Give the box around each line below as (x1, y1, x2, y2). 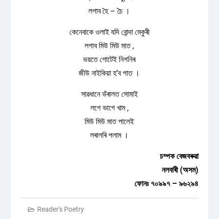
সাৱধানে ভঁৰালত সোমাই (81, 89, 138, 99)
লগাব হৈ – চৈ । (88, 6, 131, 16)
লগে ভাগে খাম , (90, 103, 129, 112)
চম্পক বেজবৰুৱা (160, 152, 199, 161)
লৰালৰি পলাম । (90, 131, 129, 140)
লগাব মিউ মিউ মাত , (85, 41, 134, 50)
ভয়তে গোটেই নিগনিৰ (83, 55, 136, 64)
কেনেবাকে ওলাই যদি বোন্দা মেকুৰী (69, 27, 150, 37)
